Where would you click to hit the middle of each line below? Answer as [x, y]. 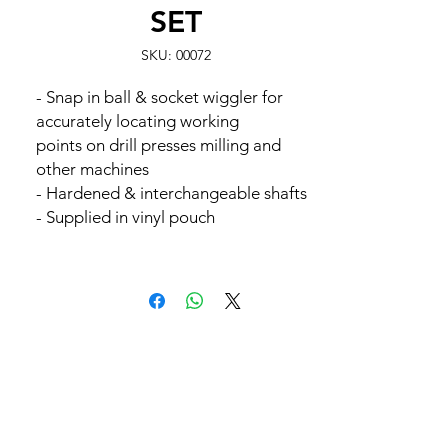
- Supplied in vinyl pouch [125, 217]
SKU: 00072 [176, 55]
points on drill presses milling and [158, 145]
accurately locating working [137, 121]
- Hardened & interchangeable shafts [171, 193]
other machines [92, 169]
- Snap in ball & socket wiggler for [159, 97]
